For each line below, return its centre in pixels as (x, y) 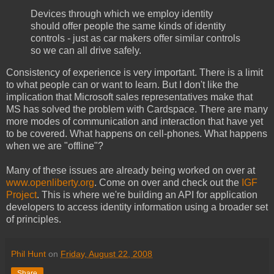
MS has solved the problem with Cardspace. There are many (137, 109)
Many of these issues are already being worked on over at (131, 170)
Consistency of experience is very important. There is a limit (135, 72)
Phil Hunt (28, 254)
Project (21, 194)
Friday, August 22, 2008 (106, 254)
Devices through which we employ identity (122, 13)
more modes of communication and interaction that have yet (135, 121)
